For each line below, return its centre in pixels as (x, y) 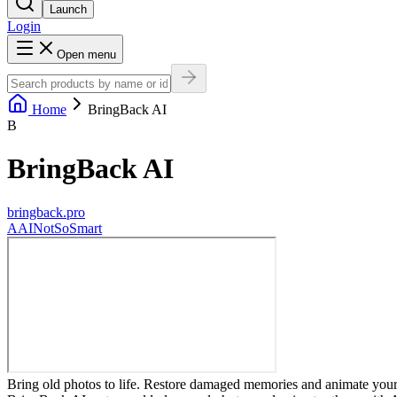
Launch (68, 9)
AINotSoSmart (60, 228)
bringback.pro (46, 212)
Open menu (86, 54)
